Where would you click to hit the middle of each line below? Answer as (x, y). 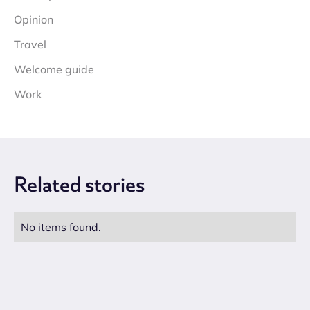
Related (49, 185)
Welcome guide (54, 69)
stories (115, 185)
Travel (30, 44)
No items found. (61, 227)
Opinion (34, 19)
